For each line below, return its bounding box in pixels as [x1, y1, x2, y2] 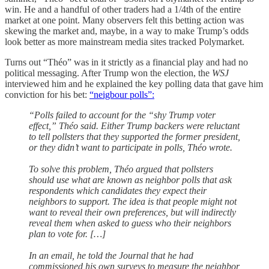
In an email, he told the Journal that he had [29, 250, 193, 261]
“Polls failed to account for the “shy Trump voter [29, 110, 216, 121]
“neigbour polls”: [89, 89, 154, 100]
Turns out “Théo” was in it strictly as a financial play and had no [5, 57, 248, 68]
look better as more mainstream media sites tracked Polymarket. [5, 37, 244, 47]
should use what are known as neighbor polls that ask [29, 175, 232, 186]
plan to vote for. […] [29, 229, 106, 240]
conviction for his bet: [5, 89, 89, 100]
